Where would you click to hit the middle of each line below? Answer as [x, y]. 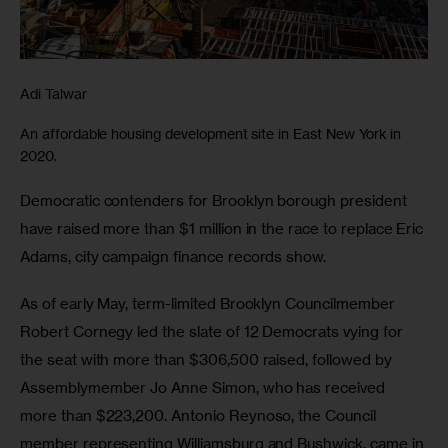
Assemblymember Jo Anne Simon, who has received [204, 388]
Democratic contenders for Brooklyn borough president [215, 200]
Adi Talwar [53, 94]
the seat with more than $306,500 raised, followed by [208, 360]
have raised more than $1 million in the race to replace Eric [224, 228]
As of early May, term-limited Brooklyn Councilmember [209, 304]
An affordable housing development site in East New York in [211, 134]
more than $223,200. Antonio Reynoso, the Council [200, 416]
